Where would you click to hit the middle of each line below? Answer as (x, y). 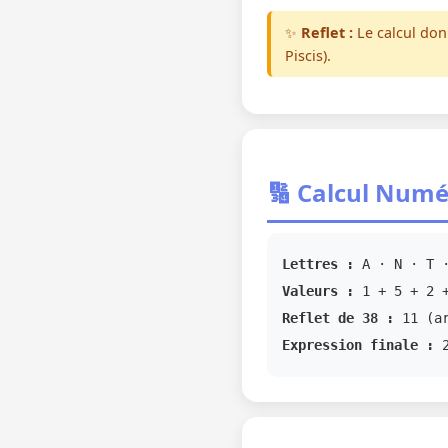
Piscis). (308, 55)
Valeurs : (318, 291)
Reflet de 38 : (338, 318)
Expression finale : (358, 345)
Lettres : (318, 264)
